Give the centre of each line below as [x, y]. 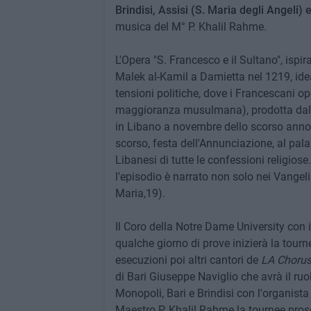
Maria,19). [140, 193]
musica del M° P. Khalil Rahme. [191, 27]
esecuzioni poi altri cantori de [188, 260]
